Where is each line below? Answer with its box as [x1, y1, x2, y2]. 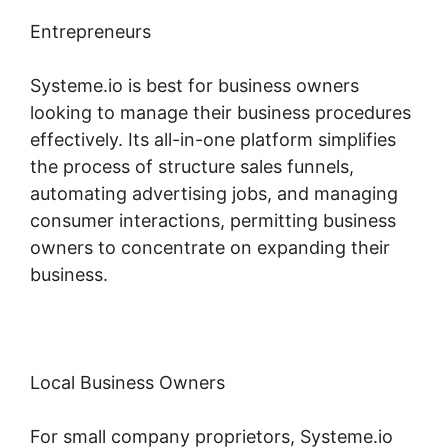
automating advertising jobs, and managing [30, 182, 398, 204]
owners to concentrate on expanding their [30, 236, 390, 258]
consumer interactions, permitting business [30, 209, 396, 231]
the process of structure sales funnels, [30, 155, 354, 177]
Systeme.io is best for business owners [30, 74, 359, 96]
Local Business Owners [30, 371, 225, 393]
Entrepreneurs [30, 20, 151, 42]
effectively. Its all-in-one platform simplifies [30, 128, 396, 150]
